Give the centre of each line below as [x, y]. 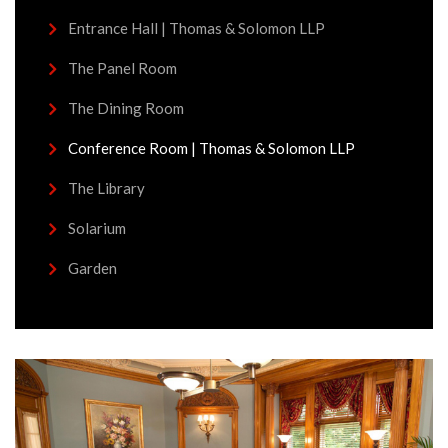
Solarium [97, 228]
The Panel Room [122, 68]
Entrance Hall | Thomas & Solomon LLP [196, 28]
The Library [106, 188]
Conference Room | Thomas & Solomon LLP [211, 148]
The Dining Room [126, 108]
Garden [92, 268]
